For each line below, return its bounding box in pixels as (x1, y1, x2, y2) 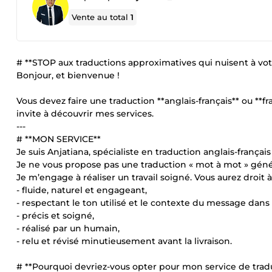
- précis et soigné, (16, 210, 94, 221)
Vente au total (72, 12, 131, 22)
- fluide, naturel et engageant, (16, 185, 147, 195)
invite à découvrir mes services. (16, 108, 154, 119)
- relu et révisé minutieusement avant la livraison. (16, 236, 232, 246)
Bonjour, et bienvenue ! (16, 70, 120, 81)
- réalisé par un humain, (16, 223, 120, 234)
